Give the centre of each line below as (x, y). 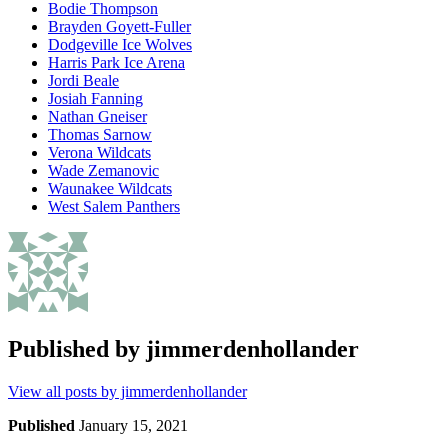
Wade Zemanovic (103, 171)
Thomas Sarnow (100, 135)
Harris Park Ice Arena (116, 63)
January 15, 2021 (133, 425)
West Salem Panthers (114, 207)
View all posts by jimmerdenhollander (127, 391)
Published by (77, 349)
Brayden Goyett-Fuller (119, 27)
